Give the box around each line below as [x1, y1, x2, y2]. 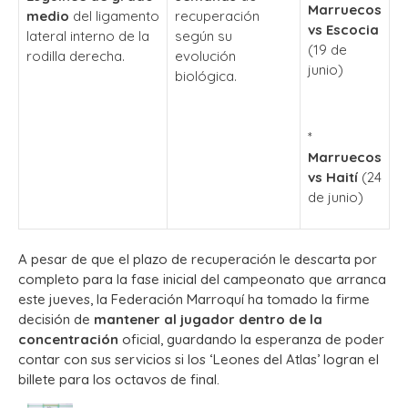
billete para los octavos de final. [18, 371, 219, 389]
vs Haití [308, 168, 358, 186]
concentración [18, 331, 118, 349]
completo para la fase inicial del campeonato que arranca [18, 270, 386, 289]
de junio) [308, 188, 363, 206]
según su [175, 26, 232, 45]
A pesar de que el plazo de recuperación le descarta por [18, 250, 377, 269]
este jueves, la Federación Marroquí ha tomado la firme [18, 291, 370, 309]
